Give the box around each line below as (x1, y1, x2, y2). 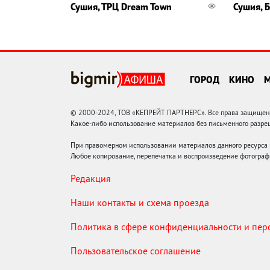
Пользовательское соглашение (71, 244, 201, 257)
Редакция (71, 172, 111, 184)
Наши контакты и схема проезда (71, 196, 209, 209)
